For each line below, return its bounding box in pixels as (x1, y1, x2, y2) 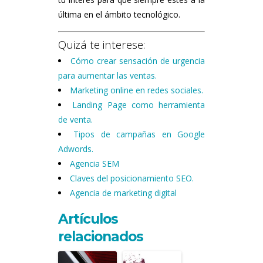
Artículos (58, 211, 118, 228)
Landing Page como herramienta (72, 99, 205, 111)
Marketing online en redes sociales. (70, 85, 203, 96)
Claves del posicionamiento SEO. (70, 173, 194, 184)
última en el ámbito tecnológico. (58, 8, 180, 20)
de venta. (58, 114, 93, 126)
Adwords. (58, 143, 93, 155)
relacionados (58, 228, 143, 245)
